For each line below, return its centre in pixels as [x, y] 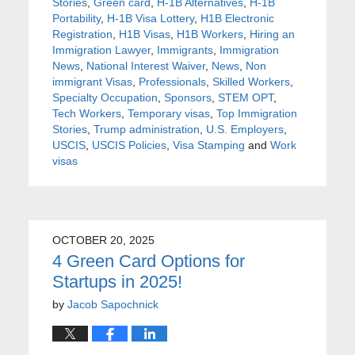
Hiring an [272, 34]
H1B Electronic [237, 18]
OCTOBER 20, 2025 [103, 240]
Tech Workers [86, 113]
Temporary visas [168, 113]
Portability [76, 18]
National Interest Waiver [145, 65]
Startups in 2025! [117, 282]
